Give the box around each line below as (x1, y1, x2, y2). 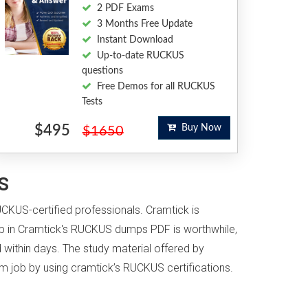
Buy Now (175, 123, 221, 133)
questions (81, 66, 123, 76)
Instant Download (96, 35, 173, 45)
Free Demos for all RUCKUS (96, 82, 215, 91)
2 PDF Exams (96, 3, 154, 13)
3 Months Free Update (96, 19, 192, 29)
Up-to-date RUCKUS (96, 51, 184, 60)
